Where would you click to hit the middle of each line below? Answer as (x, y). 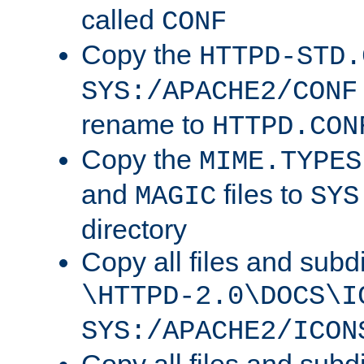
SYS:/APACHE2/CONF (219, 92)
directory (134, 230)
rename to (147, 125)
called (121, 20)
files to (263, 195)
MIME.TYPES (280, 162)
